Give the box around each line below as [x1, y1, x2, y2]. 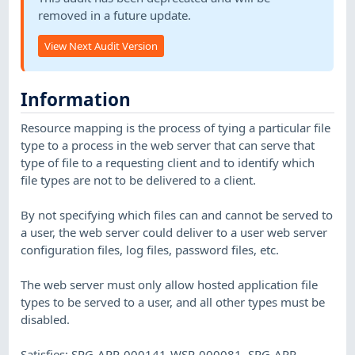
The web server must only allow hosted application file [21, 277, 319, 293]
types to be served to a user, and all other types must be [21, 294, 326, 311]
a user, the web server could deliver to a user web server [21, 224, 328, 241]
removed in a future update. [37, 7, 191, 24]
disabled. [21, 311, 71, 328]
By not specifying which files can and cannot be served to [21, 207, 334, 223]
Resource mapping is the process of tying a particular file [21, 120, 331, 136]
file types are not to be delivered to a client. [21, 172, 257, 189]
